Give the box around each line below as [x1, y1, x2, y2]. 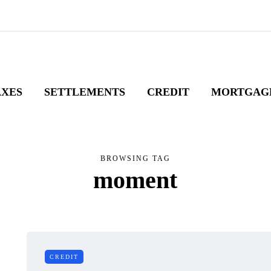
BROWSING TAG [100, 154, 171, 163]
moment [93, 166, 178, 194]
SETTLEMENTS [44, 86, 125, 98]
